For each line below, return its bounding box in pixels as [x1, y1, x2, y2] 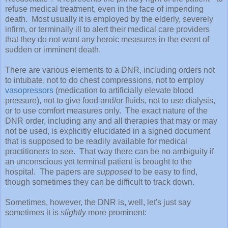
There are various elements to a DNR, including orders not [5, 65, 215, 74]
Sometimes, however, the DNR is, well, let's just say [5, 197, 191, 207]
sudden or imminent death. [5, 45, 101, 54]
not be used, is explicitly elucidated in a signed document [5, 126, 210, 135]
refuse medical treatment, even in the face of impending [5, 4, 204, 13]
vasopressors [5, 85, 53, 95]
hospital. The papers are [5, 167, 97, 176]
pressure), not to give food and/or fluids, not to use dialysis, [5, 96, 215, 105]
